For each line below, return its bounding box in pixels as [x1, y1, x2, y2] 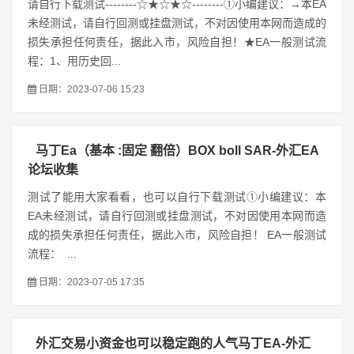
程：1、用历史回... [28, 55, 121, 67]
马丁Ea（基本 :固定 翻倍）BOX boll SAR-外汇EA [36, 144, 319, 157]
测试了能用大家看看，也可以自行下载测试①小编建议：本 [28, 190, 326, 203]
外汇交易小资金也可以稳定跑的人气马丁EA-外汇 [36, 337, 311, 350]
